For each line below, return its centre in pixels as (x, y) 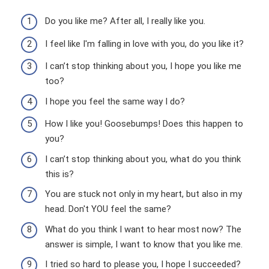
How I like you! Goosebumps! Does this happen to (144, 124)
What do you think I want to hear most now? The (143, 229)
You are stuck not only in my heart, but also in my (144, 194)
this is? (59, 174)
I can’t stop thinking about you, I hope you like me (143, 66)
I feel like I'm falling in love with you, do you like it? (144, 44)
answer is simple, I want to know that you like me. (144, 244)
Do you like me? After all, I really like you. (125, 21)
